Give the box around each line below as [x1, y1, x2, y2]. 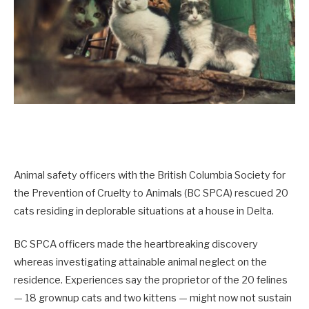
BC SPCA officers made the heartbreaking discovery [14, 238, 258, 251]
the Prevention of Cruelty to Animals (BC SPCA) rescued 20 [14, 187, 288, 200]
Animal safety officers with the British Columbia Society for [14, 169, 286, 182]
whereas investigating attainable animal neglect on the [14, 256, 267, 269]
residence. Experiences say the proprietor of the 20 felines [14, 274, 288, 287]
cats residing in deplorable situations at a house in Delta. [14, 205, 274, 218]
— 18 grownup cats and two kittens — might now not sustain [14, 292, 292, 305]
